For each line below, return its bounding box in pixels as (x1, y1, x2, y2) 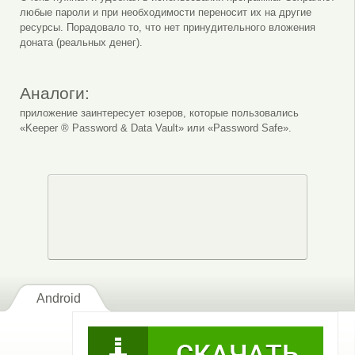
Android (36, 291, 82, 305)
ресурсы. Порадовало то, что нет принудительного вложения (19, 21, 315, 33)
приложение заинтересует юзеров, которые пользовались (19, 106, 299, 119)
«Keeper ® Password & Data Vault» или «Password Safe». (19, 121, 292, 134)
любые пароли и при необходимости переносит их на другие (19, 6, 311, 18)
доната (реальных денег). (19, 36, 143, 48)
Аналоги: (19, 83, 90, 102)
